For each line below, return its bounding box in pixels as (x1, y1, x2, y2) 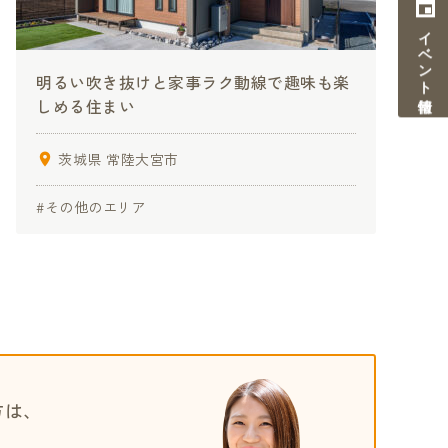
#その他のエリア (36, 197, 146, 218)
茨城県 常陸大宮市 (58, 149, 179, 170)
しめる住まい (36, 94, 135, 119)
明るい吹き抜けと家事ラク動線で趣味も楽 (36, 70, 350, 95)
